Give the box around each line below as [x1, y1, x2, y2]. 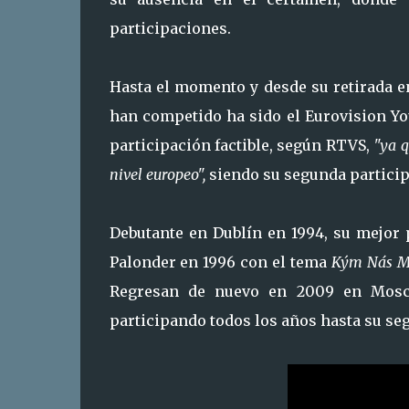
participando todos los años [109, 311, 317, 330]
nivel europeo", [109, 165, 205, 184]
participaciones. [109, 19, 231, 37]
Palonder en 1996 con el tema [109, 253, 332, 271]
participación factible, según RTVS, [109, 136, 374, 154]
